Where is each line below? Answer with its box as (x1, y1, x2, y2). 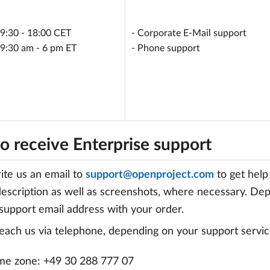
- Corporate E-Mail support (131, 28, 246, 38)
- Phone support (131, 43, 200, 53)
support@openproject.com (86, 169, 214, 180)
